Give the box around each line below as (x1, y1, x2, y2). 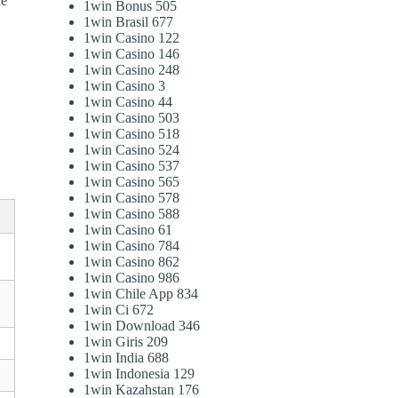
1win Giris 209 (84, 334, 169, 350)
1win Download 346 (84, 318, 201, 334)
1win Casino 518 (84, 126, 180, 142)
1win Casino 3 (84, 78, 166, 94)
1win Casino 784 (84, 238, 180, 254)
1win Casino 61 (84, 222, 173, 238)
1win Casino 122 (84, 30, 180, 46)
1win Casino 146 (84, 46, 180, 62)
